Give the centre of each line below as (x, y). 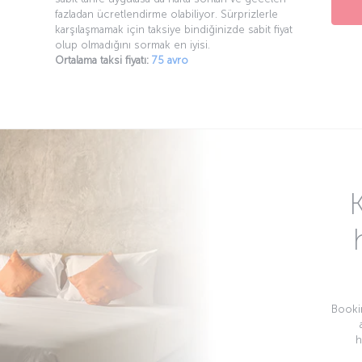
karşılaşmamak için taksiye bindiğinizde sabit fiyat (174, 29)
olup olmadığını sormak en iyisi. (133, 44)
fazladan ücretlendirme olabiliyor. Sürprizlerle (167, 14)
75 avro (170, 60)
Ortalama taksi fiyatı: (102, 60)
